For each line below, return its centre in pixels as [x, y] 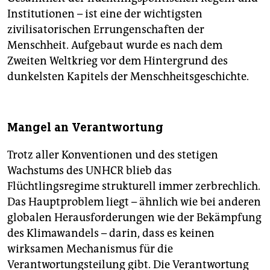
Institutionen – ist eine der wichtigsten [105, 14]
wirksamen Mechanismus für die [90, 249]
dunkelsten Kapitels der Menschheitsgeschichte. [128, 76]
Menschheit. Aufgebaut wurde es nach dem [115, 45]
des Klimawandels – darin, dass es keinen [111, 233]
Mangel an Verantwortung [85, 127]
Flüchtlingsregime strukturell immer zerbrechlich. [134, 186]
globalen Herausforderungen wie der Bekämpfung [134, 217]
